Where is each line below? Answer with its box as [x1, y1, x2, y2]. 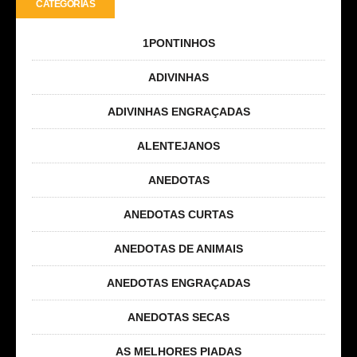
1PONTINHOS [142, 36, 215, 49]
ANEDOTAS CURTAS [124, 207, 233, 221]
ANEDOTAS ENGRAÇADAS [107, 276, 250, 289]
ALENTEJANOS [137, 139, 220, 152]
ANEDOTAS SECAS [127, 310, 229, 324]
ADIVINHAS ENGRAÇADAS [107, 104, 250, 118]
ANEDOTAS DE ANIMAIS [114, 241, 243, 255]
